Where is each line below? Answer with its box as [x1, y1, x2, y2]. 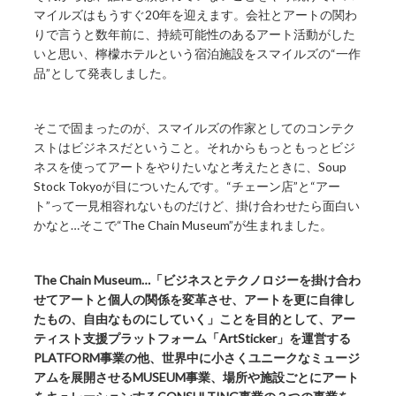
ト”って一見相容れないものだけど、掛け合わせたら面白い [34, 198, 361, 214]
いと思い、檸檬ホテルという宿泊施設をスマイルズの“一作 [34, 46, 362, 62]
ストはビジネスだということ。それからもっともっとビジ [34, 140, 356, 156]
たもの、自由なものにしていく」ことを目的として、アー [34, 311, 356, 327]
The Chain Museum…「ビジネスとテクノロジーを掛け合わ [34, 272, 362, 288]
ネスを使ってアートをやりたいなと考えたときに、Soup [34, 159, 347, 175]
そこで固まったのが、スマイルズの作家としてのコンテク [34, 120, 356, 136]
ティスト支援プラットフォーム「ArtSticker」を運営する [34, 331, 352, 346]
